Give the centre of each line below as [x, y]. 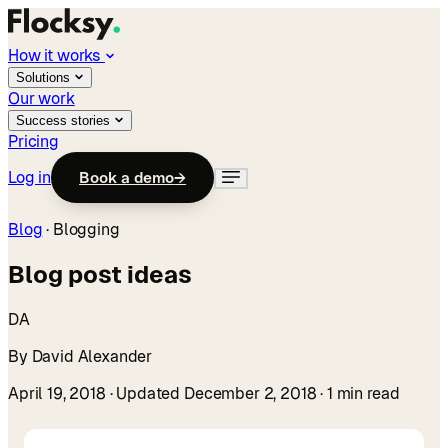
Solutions [45, 77]
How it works [56, 55]
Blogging [86, 229]
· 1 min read [358, 393]
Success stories [65, 120]
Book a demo [127, 177]
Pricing [33, 141]
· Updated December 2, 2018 [211, 393]
